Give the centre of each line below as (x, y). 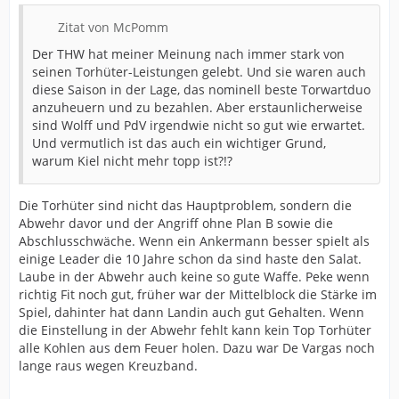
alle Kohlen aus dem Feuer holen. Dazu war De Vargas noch (197, 347)
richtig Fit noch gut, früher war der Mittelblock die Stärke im (198, 294)
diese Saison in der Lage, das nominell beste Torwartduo (201, 89)
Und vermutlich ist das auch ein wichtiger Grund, (179, 142)
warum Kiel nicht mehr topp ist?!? (132, 160)
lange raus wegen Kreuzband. (108, 365)
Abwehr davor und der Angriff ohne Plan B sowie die (176, 223)
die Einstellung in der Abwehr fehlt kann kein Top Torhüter (195, 330)
